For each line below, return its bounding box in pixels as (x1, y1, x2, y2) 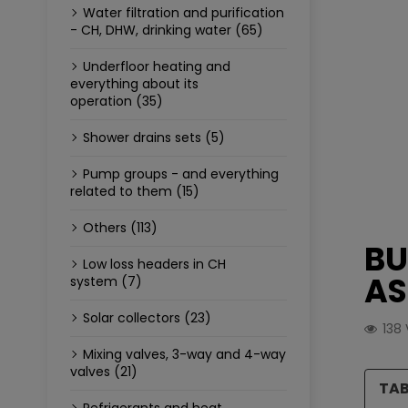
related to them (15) (70, 182, 199, 201)
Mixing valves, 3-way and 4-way (83, 345, 286, 364)
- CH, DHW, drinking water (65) (70, 21, 263, 40)
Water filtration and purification (83, 4, 284, 23)
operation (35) (70, 92, 163, 111)
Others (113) (83, 219, 158, 238)
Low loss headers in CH (83, 255, 226, 274)
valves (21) (70, 362, 138, 382)
